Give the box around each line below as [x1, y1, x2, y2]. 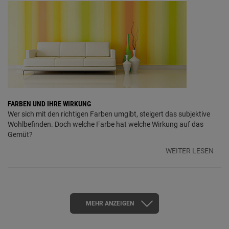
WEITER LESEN [166, 146, 214, 155]
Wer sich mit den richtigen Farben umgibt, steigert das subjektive [8, 109, 210, 118]
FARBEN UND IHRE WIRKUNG [8, 99, 91, 108]
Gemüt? [8, 130, 33, 139]
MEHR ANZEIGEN [86, 199, 135, 207]
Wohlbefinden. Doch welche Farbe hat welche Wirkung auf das [8, 120, 203, 128]
